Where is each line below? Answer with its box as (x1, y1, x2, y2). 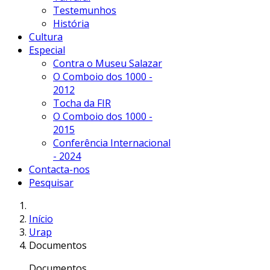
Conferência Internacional (53, 136, 171, 149)
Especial (29, 43, 65, 57)
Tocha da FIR (53, 96, 111, 110)
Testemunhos (53, 3, 116, 17)
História (53, 16, 89, 30)
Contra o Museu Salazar (53, 56, 162, 70)
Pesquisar (29, 175, 74, 189)
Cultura (29, 30, 63, 43)
